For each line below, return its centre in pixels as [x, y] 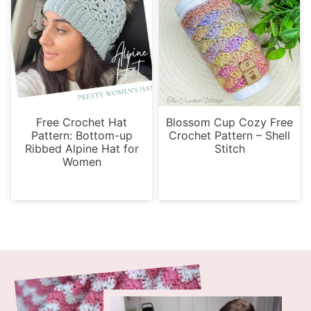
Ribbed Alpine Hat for [82, 148]
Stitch [229, 148]
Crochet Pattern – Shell [229, 135]
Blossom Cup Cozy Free [229, 122]
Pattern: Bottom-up [82, 135]
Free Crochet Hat [82, 122]
